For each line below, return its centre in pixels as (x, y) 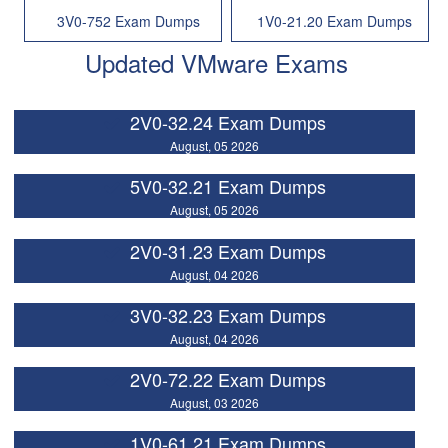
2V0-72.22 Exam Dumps (227, 378)
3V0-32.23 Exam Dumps (227, 314)
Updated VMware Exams (216, 63)
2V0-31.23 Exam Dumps (227, 250)
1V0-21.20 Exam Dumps (335, 21)
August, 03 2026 (214, 402)
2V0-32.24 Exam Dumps (227, 122)
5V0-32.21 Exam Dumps (227, 186)
